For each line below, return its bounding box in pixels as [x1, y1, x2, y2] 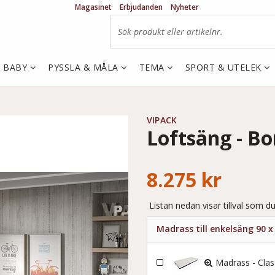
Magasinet [75, 2, 112, 12]
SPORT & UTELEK [185, 61, 264, 73]
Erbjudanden [120, 2, 163, 12]
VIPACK [147, 114, 177, 126]
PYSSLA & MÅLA [48, 61, 121, 73]
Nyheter [171, 2, 199, 12]
